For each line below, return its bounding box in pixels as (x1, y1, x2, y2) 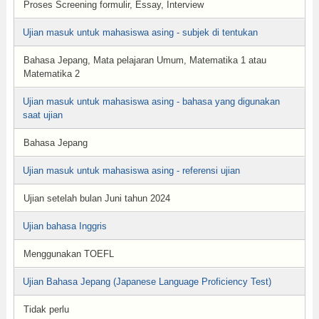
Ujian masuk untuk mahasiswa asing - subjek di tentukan (22, 27, 258, 38)
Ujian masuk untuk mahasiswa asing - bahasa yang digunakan (22, 96, 280, 107)
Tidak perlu (23, 304, 69, 315)
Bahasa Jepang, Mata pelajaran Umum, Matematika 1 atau (23, 55, 266, 66)
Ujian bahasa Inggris (22, 221, 107, 231)
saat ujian (22, 110, 63, 120)
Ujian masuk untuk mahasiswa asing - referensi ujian (22, 165, 240, 176)
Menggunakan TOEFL (23, 249, 114, 259)
